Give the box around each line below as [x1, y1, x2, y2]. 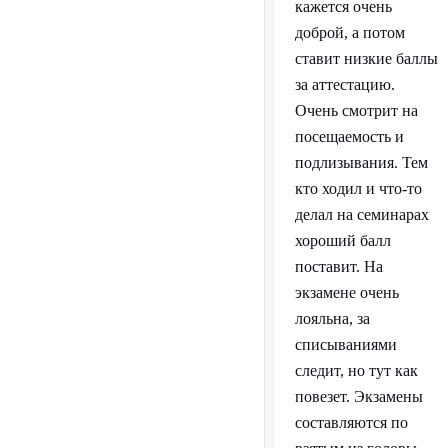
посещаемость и [294, 128, 404, 146]
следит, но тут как [294, 362, 418, 380]
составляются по [294, 414, 408, 432]
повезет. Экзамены [294, 388, 423, 406]
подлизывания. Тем [294, 154, 428, 172]
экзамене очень [294, 284, 399, 302]
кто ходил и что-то [294, 180, 422, 198]
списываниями [294, 336, 397, 354]
